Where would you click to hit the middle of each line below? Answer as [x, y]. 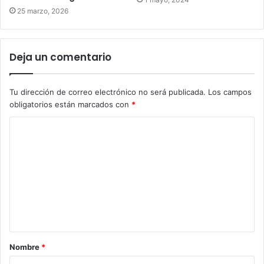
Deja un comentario [60, 57]
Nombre [25, 247]
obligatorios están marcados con [70, 104]
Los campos [230, 92]
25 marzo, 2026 [43, 11]
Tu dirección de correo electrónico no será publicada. [108, 92]
